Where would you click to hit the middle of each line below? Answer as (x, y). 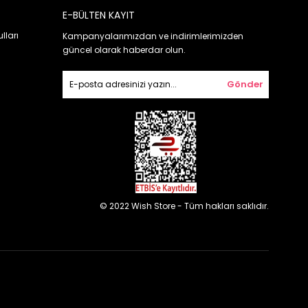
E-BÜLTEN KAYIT (99, 15)
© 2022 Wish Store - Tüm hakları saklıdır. (184, 206)
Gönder (245, 85)
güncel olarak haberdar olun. (124, 50)
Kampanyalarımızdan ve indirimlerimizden (153, 36)
